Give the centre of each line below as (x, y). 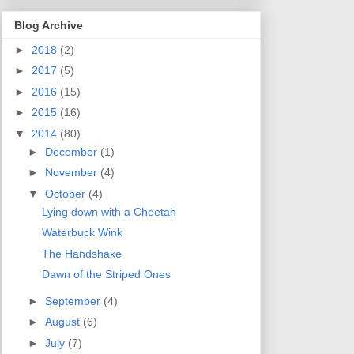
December (72, 151)
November (72, 173)
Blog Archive (49, 25)
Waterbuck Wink (82, 233)
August (64, 322)
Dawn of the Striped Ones (106, 275)
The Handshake (81, 253)
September (74, 301)
